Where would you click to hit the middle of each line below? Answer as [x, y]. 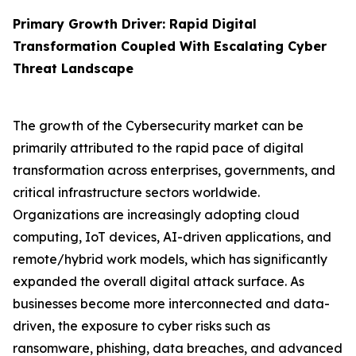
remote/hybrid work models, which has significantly [170, 259]
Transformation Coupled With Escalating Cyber [170, 46]
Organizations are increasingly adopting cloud [156, 215]
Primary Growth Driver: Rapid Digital [135, 24]
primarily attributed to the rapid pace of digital [158, 148]
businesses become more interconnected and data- [171, 304]
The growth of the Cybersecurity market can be [158, 126]
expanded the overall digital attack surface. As [159, 282]
